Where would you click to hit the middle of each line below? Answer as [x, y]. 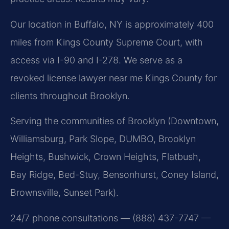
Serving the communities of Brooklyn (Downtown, [114, 121]
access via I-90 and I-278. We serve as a [96, 60]
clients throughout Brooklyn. [70, 96]
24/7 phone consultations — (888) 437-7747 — [110, 218]
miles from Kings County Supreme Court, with [107, 42]
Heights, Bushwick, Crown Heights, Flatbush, [106, 157]
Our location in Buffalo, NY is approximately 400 [112, 24]
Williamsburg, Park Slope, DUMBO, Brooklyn [103, 139]
